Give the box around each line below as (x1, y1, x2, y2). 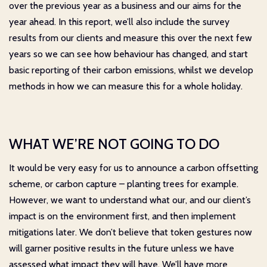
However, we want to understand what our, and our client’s (9, 194, 251, 206)
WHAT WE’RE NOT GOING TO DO (9, 135, 219, 153)
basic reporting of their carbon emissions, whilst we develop (9, 64, 253, 76)
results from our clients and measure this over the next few (9, 32, 252, 44)
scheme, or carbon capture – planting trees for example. (9, 178, 238, 190)
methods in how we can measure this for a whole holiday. (9, 80, 243, 92)
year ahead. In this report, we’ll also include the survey (9, 15, 229, 27)
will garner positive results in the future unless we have (9, 242, 234, 254)
